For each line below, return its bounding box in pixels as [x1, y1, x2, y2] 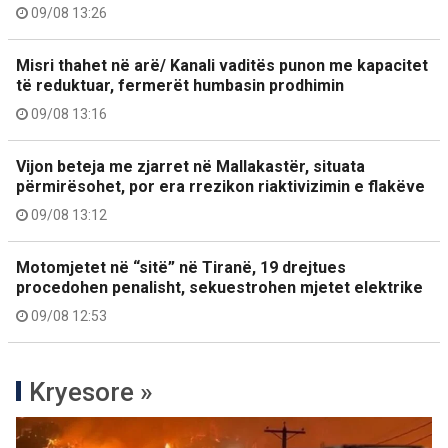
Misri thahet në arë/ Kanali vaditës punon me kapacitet [16, 55, 428, 75]
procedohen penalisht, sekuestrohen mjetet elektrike [16, 277, 423, 297]
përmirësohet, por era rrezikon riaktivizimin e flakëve [16, 176, 425, 196]
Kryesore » [29, 376, 153, 407]
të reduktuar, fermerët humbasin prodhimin [16, 75, 344, 95]
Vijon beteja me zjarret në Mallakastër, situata [16, 156, 365, 176]
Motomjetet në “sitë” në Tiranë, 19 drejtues [16, 257, 346, 277]
